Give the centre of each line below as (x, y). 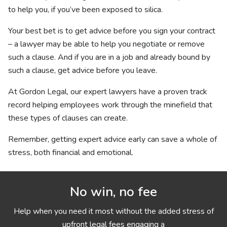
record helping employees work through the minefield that (110, 105)
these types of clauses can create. (68, 118)
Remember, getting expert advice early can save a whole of (112, 139)
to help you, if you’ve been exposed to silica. (85, 10)
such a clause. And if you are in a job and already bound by (109, 57)
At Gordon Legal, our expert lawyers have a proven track (108, 92)
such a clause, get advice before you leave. (83, 70)
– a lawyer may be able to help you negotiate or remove (106, 44)
